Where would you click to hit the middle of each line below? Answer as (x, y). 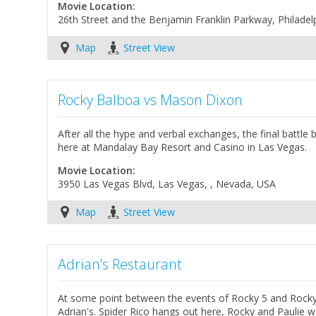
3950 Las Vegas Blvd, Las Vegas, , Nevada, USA (167, 183)
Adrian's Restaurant (120, 264)
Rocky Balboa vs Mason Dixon (151, 100)
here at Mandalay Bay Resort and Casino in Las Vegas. (183, 147)
